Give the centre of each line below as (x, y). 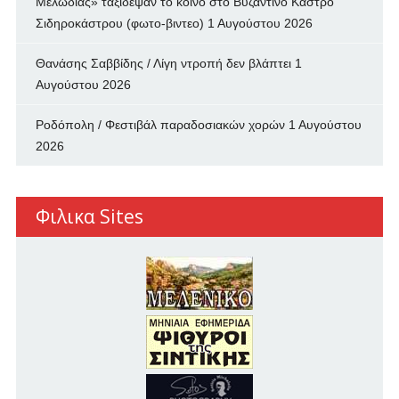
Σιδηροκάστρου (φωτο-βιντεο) (119, 23)
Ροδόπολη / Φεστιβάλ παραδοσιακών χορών (160, 125)
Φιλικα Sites (89, 216)
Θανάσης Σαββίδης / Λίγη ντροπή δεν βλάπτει (163, 63)
